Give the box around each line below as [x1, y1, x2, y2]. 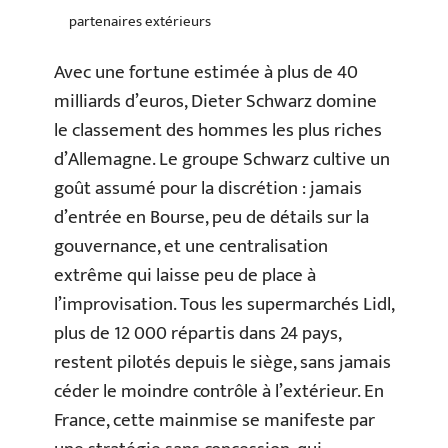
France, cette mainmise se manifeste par [54, 405, 375, 436]
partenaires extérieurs [69, 8, 211, 34]
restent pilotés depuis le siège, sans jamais [54, 347, 391, 378]
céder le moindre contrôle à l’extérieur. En [54, 376, 384, 407]
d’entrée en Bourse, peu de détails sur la [54, 202, 369, 233]
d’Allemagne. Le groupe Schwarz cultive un [54, 144, 390, 175]
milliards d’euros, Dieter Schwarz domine [54, 86, 377, 117]
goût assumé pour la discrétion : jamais [54, 173, 362, 204]
